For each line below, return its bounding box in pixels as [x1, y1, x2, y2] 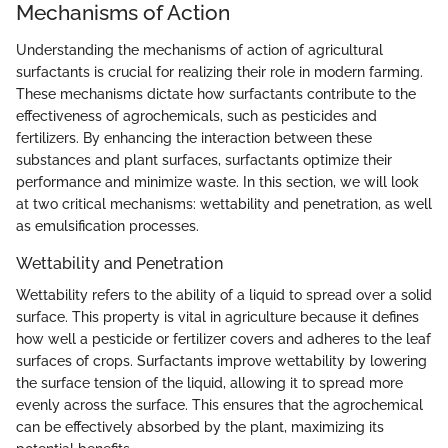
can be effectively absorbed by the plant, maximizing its [16, 419, 384, 436]
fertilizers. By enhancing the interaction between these [16, 130, 372, 146]
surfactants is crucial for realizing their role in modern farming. [16, 64, 423, 80]
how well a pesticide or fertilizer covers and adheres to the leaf [16, 331, 431, 348]
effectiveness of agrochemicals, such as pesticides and [16, 108, 377, 124]
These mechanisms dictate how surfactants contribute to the [16, 86, 416, 102]
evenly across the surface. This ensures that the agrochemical [16, 397, 423, 414]
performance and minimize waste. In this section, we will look [16, 174, 419, 190]
